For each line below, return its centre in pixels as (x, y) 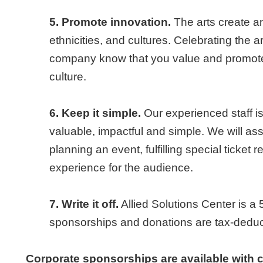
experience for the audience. (123, 167)
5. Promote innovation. (110, 22)
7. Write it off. (84, 204)
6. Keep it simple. (95, 113)
